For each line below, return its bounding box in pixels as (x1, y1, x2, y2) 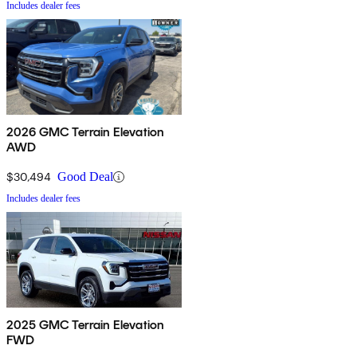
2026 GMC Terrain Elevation (6, 124, 165, 140)
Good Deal (57, 170, 113, 184)
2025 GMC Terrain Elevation (6, 317, 165, 333)
